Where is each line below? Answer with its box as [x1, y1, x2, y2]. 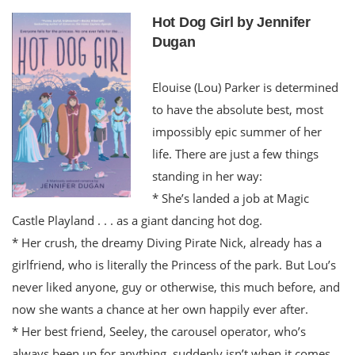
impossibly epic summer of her [152, 123, 322, 139]
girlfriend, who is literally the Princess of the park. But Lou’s [12, 256, 336, 273]
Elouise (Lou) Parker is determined [152, 78, 338, 95]
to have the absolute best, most [152, 101, 323, 117]
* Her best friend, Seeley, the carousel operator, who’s [12, 323, 306, 339]
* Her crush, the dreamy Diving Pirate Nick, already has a [12, 234, 322, 250]
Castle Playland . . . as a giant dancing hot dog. [12, 212, 262, 228]
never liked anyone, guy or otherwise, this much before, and [12, 278, 340, 295]
